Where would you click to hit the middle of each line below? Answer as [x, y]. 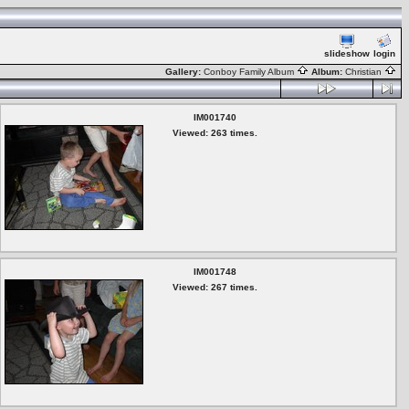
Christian [365, 72]
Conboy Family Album [250, 72]
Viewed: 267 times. [215, 287]
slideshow [347, 53]
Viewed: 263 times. [215, 133]
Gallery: [184, 72]
